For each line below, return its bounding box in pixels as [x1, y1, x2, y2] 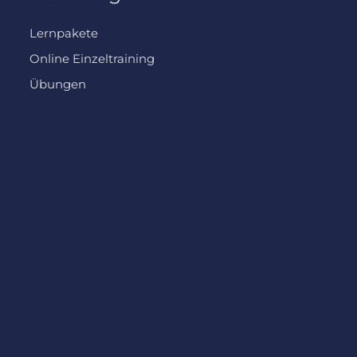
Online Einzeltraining [29, 51, 155, 67]
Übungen [29, 76, 87, 92]
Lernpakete [29, 25, 99, 41]
